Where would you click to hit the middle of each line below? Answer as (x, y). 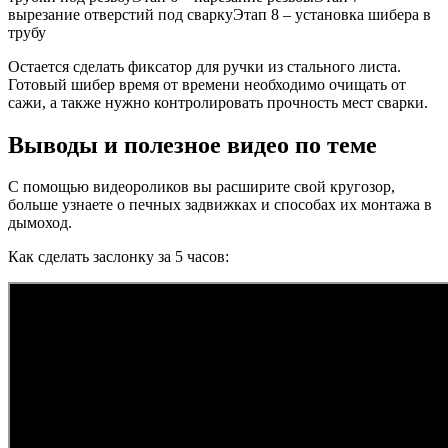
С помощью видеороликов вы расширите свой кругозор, (201, 187)
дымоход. (40, 223)
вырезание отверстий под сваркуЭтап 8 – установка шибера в (219, 14)
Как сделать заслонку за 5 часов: (118, 257)
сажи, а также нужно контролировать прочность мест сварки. (218, 102)
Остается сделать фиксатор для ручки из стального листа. (204, 66)
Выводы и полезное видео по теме (192, 144)
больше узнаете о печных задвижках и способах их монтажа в (220, 205)
